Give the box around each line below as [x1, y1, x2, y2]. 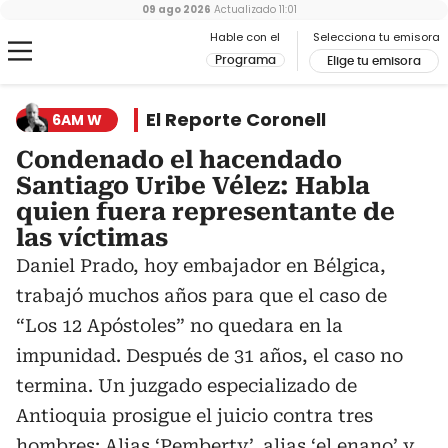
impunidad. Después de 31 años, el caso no [16, 345, 403, 366]
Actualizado [210, 2, 276, 17]
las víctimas [16, 224, 168, 252]
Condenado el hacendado [16, 146, 342, 174]
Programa [215, 54, 276, 66]
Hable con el [210, 29, 280, 45]
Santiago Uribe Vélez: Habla [16, 172, 370, 200]
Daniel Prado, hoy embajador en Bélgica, [16, 255, 386, 276]
